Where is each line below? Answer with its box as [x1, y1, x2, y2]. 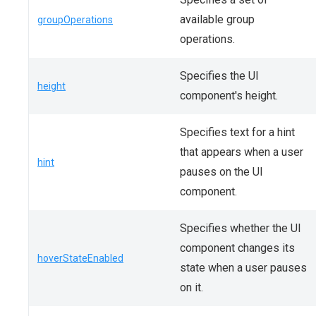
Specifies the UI [180, 69, 259, 83]
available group [180, 13, 255, 26]
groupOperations [37, 14, 113, 25]
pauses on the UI [180, 165, 263, 178]
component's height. [180, 89, 278, 102]
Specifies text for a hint [180, 126, 295, 139]
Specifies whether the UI [180, 221, 301, 235]
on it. [180, 281, 203, 294]
